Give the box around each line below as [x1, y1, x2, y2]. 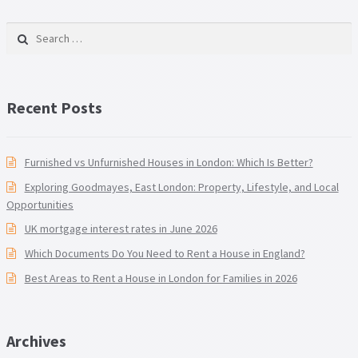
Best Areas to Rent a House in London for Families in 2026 [24, 270, 297, 285]
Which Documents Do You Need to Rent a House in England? [24, 246, 305, 261]
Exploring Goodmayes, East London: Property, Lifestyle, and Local [24, 179, 339, 194]
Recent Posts [6, 97, 102, 118]
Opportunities [6, 197, 74, 212]
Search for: [6, 24, 65, 39]
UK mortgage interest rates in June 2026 [24, 221, 217, 237]
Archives [6, 330, 66, 351]
